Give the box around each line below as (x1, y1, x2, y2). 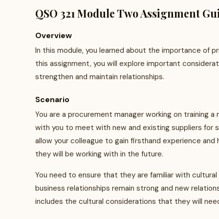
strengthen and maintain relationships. (35, 72, 164, 82)
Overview (35, 30, 72, 41)
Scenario (35, 94, 69, 105)
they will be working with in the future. (35, 149, 163, 159)
